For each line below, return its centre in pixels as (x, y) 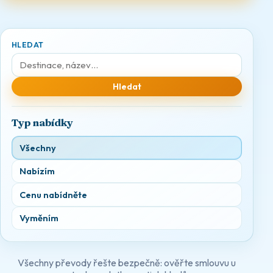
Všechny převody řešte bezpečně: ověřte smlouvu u (127, 263)
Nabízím (37, 171)
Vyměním (39, 218)
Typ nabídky (42, 122)
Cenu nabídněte (53, 194)
